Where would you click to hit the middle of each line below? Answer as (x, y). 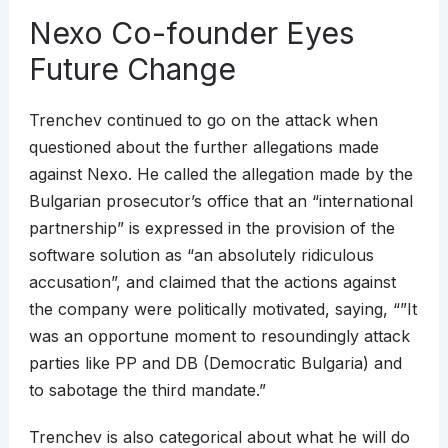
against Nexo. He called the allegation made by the (220, 174)
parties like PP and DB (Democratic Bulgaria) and (215, 363)
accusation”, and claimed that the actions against (212, 282)
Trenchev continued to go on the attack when (203, 120)
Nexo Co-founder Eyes (191, 33)
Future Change (132, 69)
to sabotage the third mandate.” (147, 390)
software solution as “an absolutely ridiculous (201, 255)
